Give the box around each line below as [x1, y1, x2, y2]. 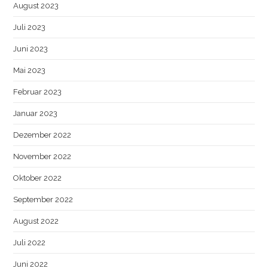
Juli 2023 [13, 22, 46, 32]
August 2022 [13, 216, 59, 226]
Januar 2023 [13, 108, 58, 118]
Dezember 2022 [13, 130, 72, 139]
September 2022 [13, 194, 74, 204]
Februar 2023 [13, 87, 62, 96]
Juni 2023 [13, 44, 48, 53]
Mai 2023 [13, 65, 46, 75]
